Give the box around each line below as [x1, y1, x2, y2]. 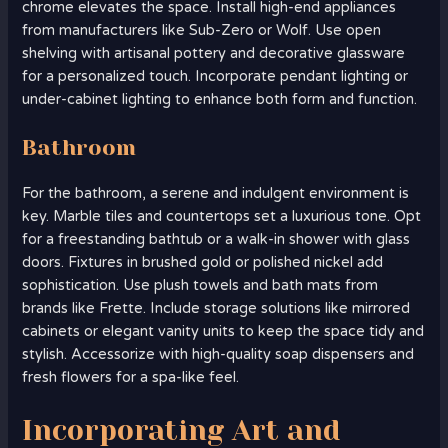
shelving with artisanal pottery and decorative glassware [22, 45, 406, 63]
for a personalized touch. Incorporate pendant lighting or [22, 68, 409, 86]
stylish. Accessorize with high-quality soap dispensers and [22, 346, 415, 364]
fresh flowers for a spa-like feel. [22, 369, 240, 387]
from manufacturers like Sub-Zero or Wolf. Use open [22, 22, 382, 40]
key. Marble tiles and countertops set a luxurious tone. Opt [22, 208, 422, 226]
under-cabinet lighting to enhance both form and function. [22, 91, 418, 109]
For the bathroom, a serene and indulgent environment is [22, 185, 410, 203]
